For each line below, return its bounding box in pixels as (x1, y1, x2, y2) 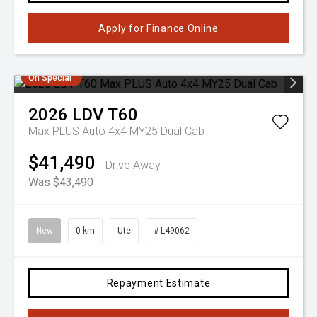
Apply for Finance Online (98, 23, 219, 34)
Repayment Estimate (106, 277, 211, 289)
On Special (28, 73, 71, 83)
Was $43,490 (28, 175, 93, 189)
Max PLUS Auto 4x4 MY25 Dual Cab (28, 125, 204, 138)
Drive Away (105, 158, 161, 172)
